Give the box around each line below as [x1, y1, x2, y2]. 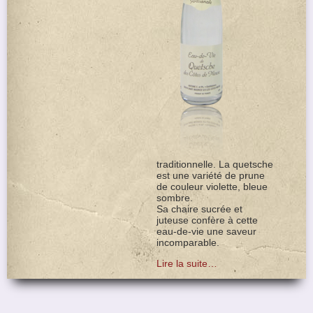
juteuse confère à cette [156, 214, 258, 226]
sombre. [156, 192, 193, 203]
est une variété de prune [156, 170, 265, 181]
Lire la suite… [156, 258, 217, 269]
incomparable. [156, 237, 219, 248]
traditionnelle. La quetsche [156, 159, 273, 170]
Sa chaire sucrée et [156, 203, 242, 214]
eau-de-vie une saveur [156, 226, 256, 237]
